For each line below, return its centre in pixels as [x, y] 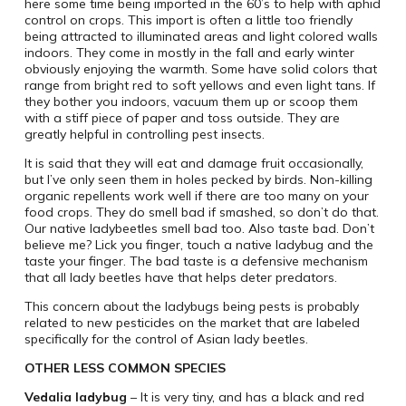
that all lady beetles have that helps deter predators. [180, 278]
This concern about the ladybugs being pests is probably [191, 307]
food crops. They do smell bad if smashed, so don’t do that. [201, 213]
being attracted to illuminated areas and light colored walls [201, 37]
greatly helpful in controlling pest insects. [144, 135]
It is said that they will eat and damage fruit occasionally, [193, 164]
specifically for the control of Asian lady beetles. [166, 339]
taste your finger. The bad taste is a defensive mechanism [196, 261]
